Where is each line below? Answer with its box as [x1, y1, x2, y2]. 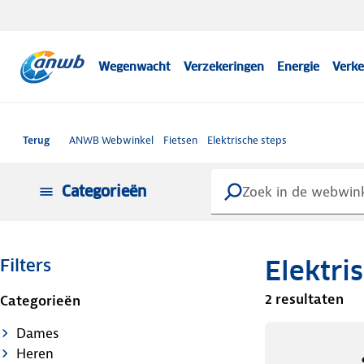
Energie [277, 59, 320, 74]
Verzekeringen [184, 59, 265, 74]
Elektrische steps [207, 133, 287, 147]
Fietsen [163, 133, 197, 147]
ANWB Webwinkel [69, 133, 154, 147]
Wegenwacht [98, 59, 171, 74]
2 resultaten [264, 289, 344, 308]
